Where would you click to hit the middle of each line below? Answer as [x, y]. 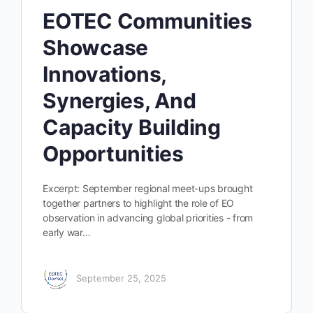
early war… [67, 232]
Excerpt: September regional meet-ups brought [148, 188]
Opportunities [113, 153]
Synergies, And [119, 100]
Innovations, [105, 74]
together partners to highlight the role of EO [139, 203]
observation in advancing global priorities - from [148, 217]
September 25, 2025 [121, 278]
